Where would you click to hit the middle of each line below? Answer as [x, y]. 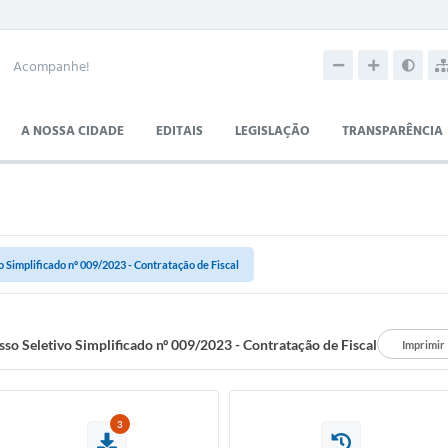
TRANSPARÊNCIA [392, 131]
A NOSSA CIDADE [72, 131]
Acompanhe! [51, 67]
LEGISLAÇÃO [272, 131]
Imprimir [423, 344]
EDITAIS [179, 131]
